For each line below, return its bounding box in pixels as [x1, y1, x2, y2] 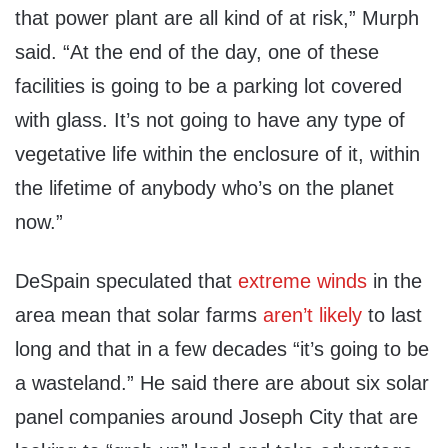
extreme [238, 270, 311, 293]
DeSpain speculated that [15, 270, 238, 293]
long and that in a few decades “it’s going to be [15, 338, 429, 361]
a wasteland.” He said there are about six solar [15, 372, 429, 395]
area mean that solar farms [15, 304, 263, 327]
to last [362, 304, 422, 327]
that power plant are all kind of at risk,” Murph [15, 7, 419, 30]
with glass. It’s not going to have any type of [15, 109, 405, 132]
